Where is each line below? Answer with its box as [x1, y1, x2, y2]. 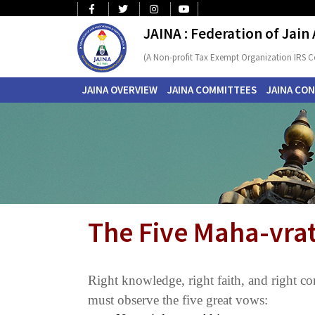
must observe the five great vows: [88, 292, 268, 307]
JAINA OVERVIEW [82, 83, 157, 96]
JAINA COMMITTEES [167, 83, 257, 96]
